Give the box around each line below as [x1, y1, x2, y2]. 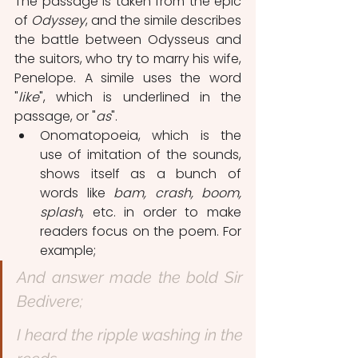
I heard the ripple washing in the [17, 324, 243, 344]
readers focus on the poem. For [40, 221, 241, 241]
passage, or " [14, 106, 96, 125]
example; [40, 241, 96, 260]
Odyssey [31, 10, 86, 30]
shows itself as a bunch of [40, 164, 241, 183]
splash [40, 202, 82, 221]
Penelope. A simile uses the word [14, 68, 241, 87]
